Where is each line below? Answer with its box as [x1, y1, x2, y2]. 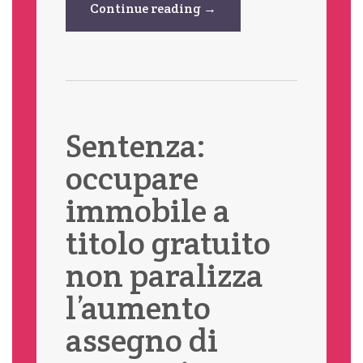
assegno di [65, 318, 218, 361]
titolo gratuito [65, 221, 271, 263]
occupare [65, 156, 199, 199]
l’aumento [65, 286, 211, 328]
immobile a [65, 189, 230, 231]
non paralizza [65, 254, 263, 296]
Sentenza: [65, 124, 206, 166]
